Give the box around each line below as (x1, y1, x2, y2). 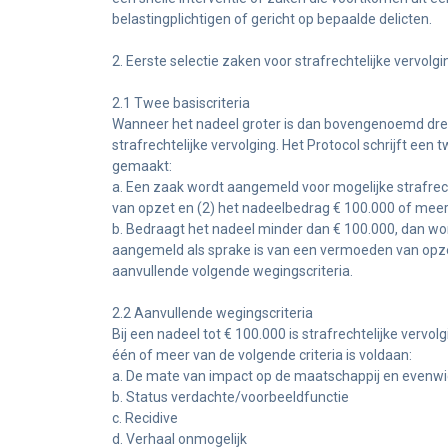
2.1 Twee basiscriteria (112, 95, 250, 111)
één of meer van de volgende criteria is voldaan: (112, 347, 412, 363)
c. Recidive (112, 410, 178, 426)
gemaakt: (112, 158, 172, 174)
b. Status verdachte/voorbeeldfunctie (112, 389, 349, 405)
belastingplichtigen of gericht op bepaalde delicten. (112, 11, 432, 27)
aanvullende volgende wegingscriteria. (112, 263, 353, 279)
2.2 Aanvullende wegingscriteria (112, 305, 313, 321)
